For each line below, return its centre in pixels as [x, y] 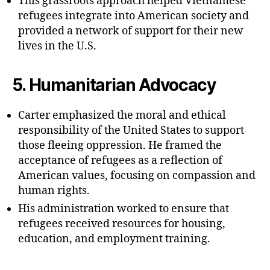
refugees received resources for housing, [122, 224]
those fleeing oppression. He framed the [120, 146]
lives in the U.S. [57, 46]
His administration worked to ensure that [124, 209]
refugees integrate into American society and [133, 16]
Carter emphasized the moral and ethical [122, 116]
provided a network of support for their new [131, 31]
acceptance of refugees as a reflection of [120, 161]
